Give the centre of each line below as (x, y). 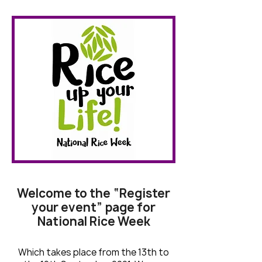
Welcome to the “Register (94, 193)
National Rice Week (94, 221)
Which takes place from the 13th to (94, 252)
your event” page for (94, 207)
